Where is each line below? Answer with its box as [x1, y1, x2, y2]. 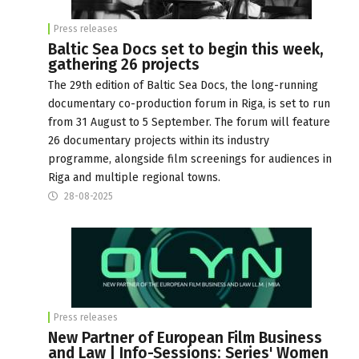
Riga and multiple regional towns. [48, 170, 220, 184]
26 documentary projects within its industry [48, 133, 269, 147]
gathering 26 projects [48, 54, 200, 74]
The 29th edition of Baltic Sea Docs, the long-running [48, 78, 318, 92]
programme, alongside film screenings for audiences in [48, 151, 332, 166]
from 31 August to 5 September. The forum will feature [48, 115, 330, 129]
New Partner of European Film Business [48, 328, 322, 347]
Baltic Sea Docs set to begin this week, [48, 39, 324, 58]
